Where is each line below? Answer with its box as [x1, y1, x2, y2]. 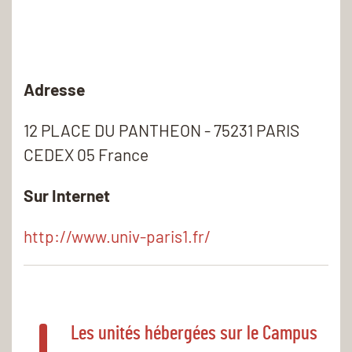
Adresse [24, 79, 85, 99]
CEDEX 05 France [24, 144, 148, 164]
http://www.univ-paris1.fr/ [24, 225, 211, 246]
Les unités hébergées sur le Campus [71, 323, 317, 343]
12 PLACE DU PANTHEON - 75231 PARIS [24, 119, 299, 140]
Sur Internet [24, 185, 110, 205]
